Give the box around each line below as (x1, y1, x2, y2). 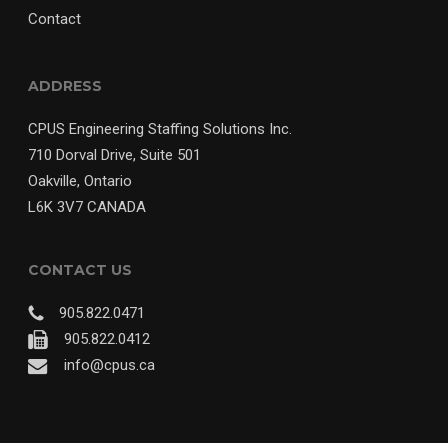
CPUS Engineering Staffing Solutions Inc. (28, 119, 292, 138)
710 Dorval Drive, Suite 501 (28, 145, 201, 164)
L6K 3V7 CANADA (28, 197, 146, 216)
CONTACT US (28, 260, 132, 279)
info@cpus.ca (60, 355, 155, 374)
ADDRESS (28, 76, 102, 95)
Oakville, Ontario (28, 171, 132, 190)
